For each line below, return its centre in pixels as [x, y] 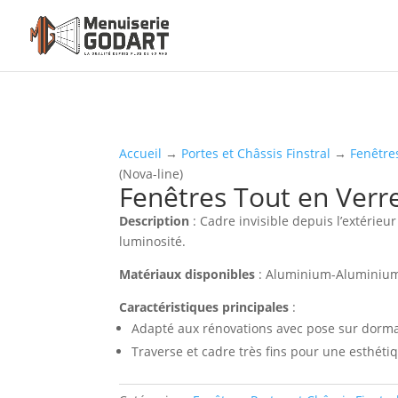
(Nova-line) [151, 173]
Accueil [141, 153]
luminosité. [153, 241]
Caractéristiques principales [204, 306]
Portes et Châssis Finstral [256, 153]
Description [155, 220]
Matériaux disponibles [187, 274]
